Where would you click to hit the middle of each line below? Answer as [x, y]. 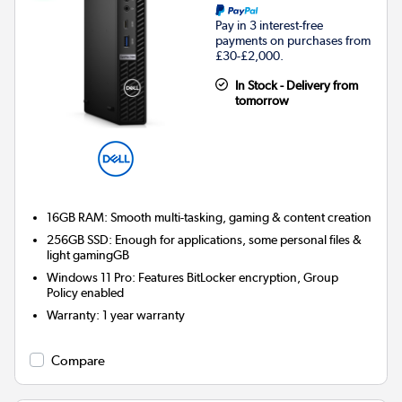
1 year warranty [144, 315]
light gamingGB [88, 255]
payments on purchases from [293, 41]
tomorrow [262, 101]
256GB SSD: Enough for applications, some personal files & [205, 240]
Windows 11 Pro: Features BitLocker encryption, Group [193, 278]
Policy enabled [86, 293]
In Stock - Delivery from [296, 86]
